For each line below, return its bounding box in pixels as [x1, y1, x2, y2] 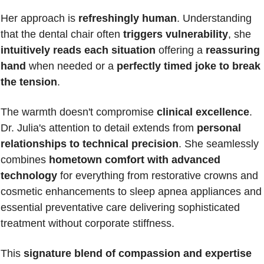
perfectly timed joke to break [117, 60, 260, 72]
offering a [156, 44, 206, 57]
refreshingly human [78, 12, 177, 25]
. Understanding [177, 12, 252, 25]
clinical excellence [157, 106, 249, 118]
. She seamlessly [179, 138, 259, 150]
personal [197, 122, 241, 134]
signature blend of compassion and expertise [24, 247, 252, 260]
